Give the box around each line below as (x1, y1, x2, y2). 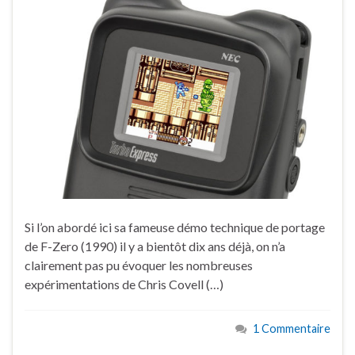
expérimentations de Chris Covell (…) (25, 277, 223, 292)
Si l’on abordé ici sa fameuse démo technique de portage (25, 219, 325, 235)
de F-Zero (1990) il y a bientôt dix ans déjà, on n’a (25, 239, 285, 254)
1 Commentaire (253, 322, 330, 336)
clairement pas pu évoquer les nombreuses (25, 258, 253, 273)
